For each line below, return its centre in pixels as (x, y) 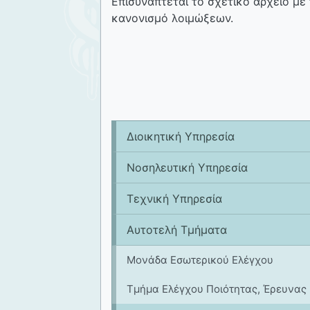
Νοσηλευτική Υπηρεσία (187, 167)
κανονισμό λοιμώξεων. (172, 18)
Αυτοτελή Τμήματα (177, 229)
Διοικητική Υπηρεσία (181, 136)
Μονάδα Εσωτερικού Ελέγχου (200, 259)
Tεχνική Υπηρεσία (174, 198)
